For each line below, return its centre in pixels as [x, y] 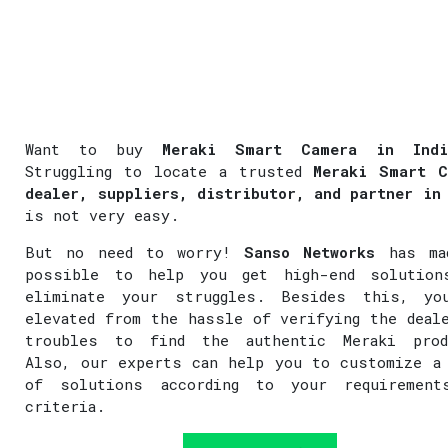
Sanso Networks [310, 251]
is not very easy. [102, 214]
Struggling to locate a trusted [169, 170]
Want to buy [94, 148]
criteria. [65, 405]
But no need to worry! [135, 251]
